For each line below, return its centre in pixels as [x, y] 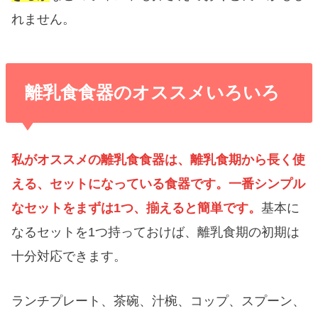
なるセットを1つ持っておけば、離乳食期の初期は [156, 232]
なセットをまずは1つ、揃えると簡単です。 [137, 208]
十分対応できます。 [69, 256]
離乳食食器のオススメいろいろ [153, 93]
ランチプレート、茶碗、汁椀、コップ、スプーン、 [159, 301]
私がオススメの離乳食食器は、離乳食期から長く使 [159, 159]
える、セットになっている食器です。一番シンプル [159, 183]
